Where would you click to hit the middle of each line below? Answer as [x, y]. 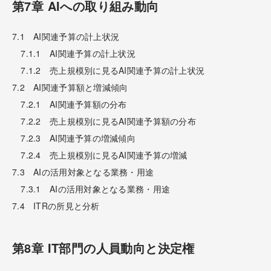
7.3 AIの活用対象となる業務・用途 [83, 171]
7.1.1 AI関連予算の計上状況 [74, 53]
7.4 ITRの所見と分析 [56, 205]
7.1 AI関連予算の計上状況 [66, 36]
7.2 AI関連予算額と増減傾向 [70, 87]
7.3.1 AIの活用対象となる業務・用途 [91, 188]
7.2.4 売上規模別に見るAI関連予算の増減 [100, 155]
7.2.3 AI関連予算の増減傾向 [74, 138]
